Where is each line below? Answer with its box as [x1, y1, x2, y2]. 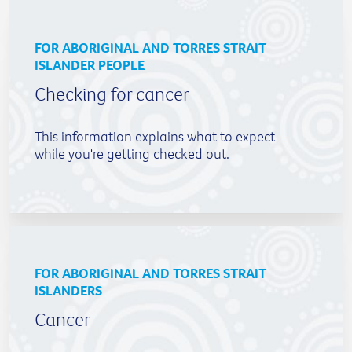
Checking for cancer [35, 81, 189, 105]
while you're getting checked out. [35, 144, 229, 163]
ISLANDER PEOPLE [35, 55, 145, 74]
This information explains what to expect [35, 126, 275, 145]
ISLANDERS [35, 280, 102, 299]
